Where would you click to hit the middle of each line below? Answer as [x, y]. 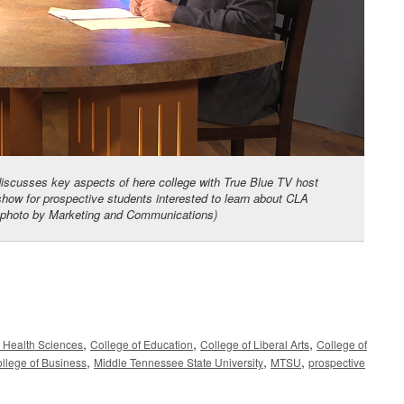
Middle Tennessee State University [179, 362]
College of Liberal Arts [255, 344]
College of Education [142, 344]
